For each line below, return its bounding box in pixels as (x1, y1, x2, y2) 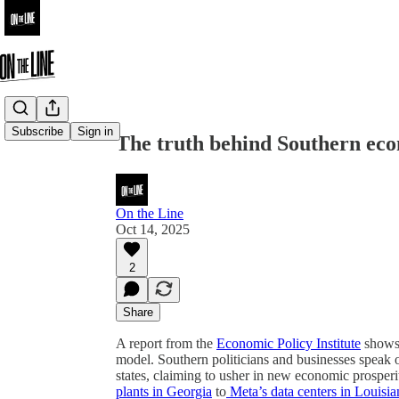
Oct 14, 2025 (116, 221, 190, 237)
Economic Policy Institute (216, 335, 361, 351)
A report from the (116, 335, 216, 351)
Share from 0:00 (109, 55, 199, 70)
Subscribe (12, 125, 63, 139)
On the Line (116, 205, 183, 221)
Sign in (77, 125, 113, 139)
